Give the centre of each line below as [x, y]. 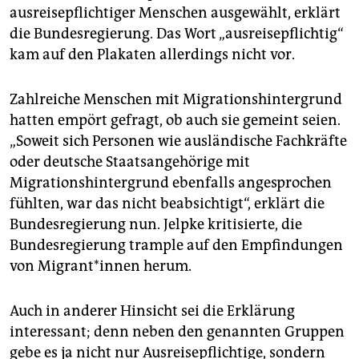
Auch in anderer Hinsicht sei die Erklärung [152, 311]
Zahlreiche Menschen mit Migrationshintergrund [176, 100]
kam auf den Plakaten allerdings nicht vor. [152, 55]
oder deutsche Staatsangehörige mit [130, 162]
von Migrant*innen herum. [101, 266]
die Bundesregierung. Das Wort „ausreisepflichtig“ [177, 34]
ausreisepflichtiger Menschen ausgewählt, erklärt [175, 13]
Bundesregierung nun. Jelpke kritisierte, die [156, 225]
